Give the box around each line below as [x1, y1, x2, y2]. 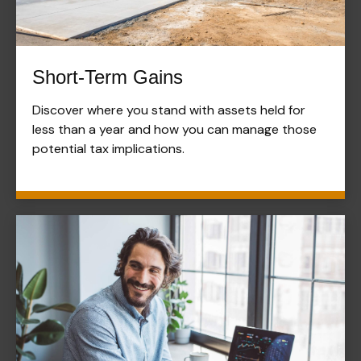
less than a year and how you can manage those [32, 121, 317, 139]
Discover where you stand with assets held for [32, 102, 305, 119]
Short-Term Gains [32, 66, 183, 89]
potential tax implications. [32, 140, 185, 158]
